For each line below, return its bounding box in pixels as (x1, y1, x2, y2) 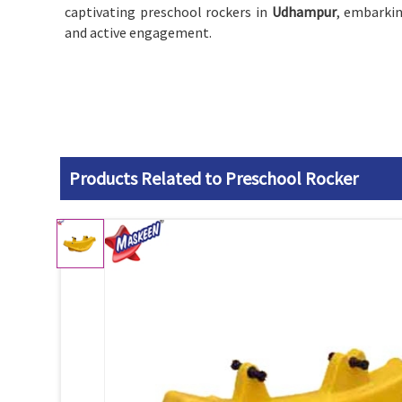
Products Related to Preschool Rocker (69, 167, 358, 189)
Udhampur (271, 3, 336, 21)
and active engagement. (65, 23, 212, 41)
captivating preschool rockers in (65, 3, 272, 21)
